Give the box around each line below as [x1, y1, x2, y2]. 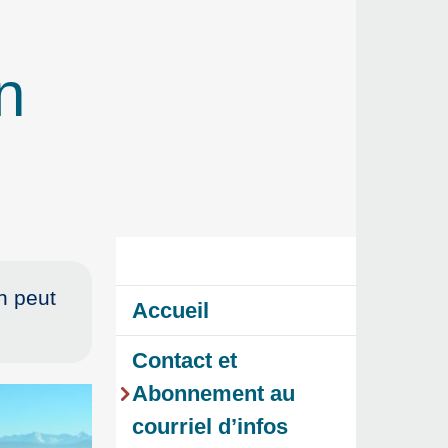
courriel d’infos [132, 414, 288, 440]
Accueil [132, 298, 209, 324]
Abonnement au [132, 381, 295, 407]
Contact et [132, 348, 237, 374]
